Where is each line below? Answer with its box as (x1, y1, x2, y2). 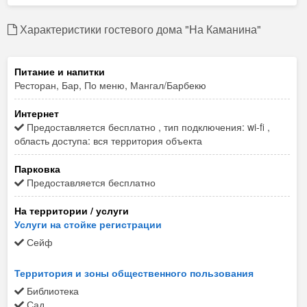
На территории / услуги (14, 204, 129, 218)
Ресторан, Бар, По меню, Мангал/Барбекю (14, 78, 206, 93)
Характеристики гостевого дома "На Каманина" (17, 21, 261, 38)
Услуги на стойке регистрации (14, 217, 162, 232)
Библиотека (24, 284, 79, 298)
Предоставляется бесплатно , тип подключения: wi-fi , (24, 120, 270, 134)
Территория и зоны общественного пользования (14, 266, 254, 280)
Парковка (14, 162, 60, 176)
